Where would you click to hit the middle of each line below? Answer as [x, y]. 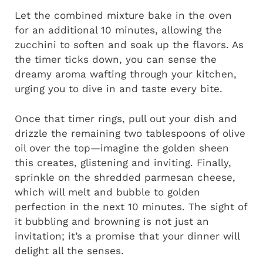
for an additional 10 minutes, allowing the [118, 30]
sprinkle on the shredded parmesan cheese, [125, 177]
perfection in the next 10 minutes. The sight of [131, 206]
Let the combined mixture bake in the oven [123, 16]
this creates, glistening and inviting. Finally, [123, 162]
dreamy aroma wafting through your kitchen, [126, 74]
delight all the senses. [69, 250]
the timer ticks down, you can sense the [116, 60]
